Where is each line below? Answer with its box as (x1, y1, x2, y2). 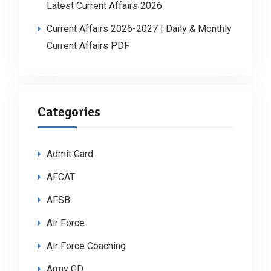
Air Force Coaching (46, 240, 126, 252)
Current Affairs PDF (46, 39, 129, 51)
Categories (37, 103, 100, 120)
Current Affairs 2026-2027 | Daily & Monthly (46, 22, 232, 34)
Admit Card (46, 148, 93, 160)
